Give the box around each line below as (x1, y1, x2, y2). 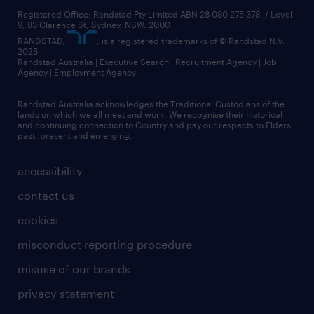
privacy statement (18, 286, 114, 300)
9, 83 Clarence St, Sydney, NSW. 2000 (18, 19, 170, 29)
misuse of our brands (18, 261, 130, 275)
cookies (18, 212, 58, 226)
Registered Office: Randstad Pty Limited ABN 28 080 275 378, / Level (18, 8, 292, 19)
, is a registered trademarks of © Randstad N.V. (97, 35, 285, 46)
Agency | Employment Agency (18, 67, 136, 77)
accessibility (18, 163, 83, 177)
